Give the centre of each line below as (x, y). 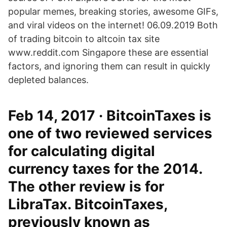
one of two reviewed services (110, 133)
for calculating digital (82, 151)
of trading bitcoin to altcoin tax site (84, 39)
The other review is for (86, 186)
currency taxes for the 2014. (105, 169)
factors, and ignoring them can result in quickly (109, 66)
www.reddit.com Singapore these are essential (108, 52)
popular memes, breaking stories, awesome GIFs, (113, 11)
